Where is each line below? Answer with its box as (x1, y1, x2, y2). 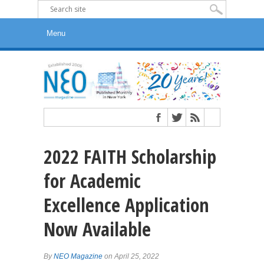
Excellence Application (44, 192, 209, 218)
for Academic (44, 168, 141, 194)
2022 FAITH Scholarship (44, 144, 216, 170)
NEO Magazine (54, 252, 103, 261)
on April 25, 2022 (103, 252, 159, 261)
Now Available (44, 216, 151, 242)
